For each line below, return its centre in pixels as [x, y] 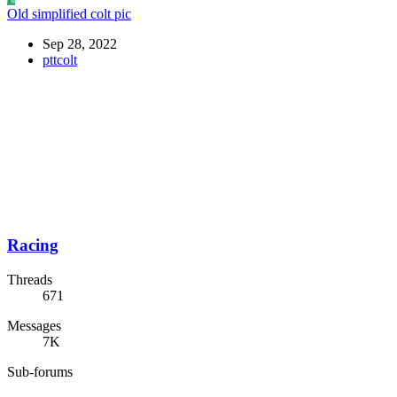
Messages [34, 325]
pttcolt [60, 60]
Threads [30, 279]
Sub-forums [40, 371]
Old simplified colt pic [69, 14]
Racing [33, 245]
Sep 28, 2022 [80, 44]
